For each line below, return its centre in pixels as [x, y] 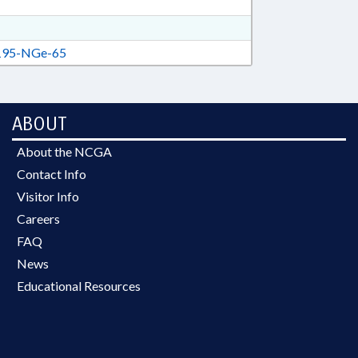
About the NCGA [64, 151]
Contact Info [52, 174]
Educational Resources [79, 286]
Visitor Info [48, 196]
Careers [38, 219]
